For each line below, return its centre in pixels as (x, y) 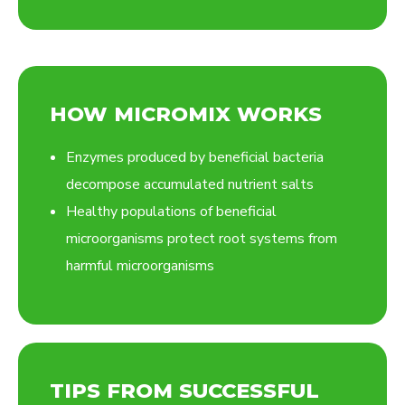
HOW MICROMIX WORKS (186, 114)
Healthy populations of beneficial (171, 212)
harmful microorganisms (140, 266)
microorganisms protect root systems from (202, 239)
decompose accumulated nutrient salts (190, 185)
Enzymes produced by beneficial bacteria (195, 158)
